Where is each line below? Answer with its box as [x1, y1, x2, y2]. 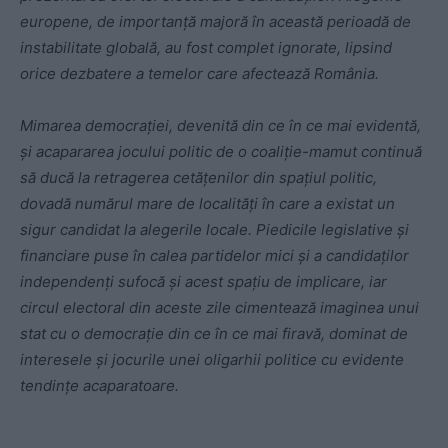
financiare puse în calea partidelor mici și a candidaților [20, 246, 409, 265]
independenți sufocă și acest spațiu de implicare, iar [20, 272, 387, 291]
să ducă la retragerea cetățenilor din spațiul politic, [20, 168, 377, 187]
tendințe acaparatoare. [20, 376, 179, 395]
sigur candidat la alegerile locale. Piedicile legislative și [20, 220, 409, 239]
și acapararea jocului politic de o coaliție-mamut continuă [20, 142, 422, 161]
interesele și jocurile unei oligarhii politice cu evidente [20, 350, 404, 369]
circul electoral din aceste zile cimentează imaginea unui [20, 298, 419, 317]
